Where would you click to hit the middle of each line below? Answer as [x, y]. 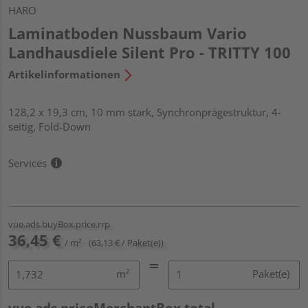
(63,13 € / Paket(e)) [126, 242]
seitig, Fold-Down [49, 126]
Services [27, 163]
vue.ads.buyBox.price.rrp [59, 224]
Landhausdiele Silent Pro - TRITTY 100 [150, 52]
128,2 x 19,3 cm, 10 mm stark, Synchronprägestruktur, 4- [145, 112]
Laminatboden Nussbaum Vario [128, 33]
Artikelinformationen [64, 74]
